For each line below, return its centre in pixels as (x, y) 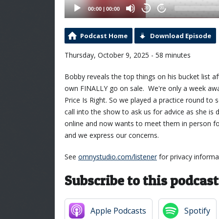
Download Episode (181, 35)
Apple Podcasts (118, 210)
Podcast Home (104, 35)
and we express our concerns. (112, 135)
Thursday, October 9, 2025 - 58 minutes (128, 55)
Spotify (197, 210)
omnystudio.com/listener (118, 156)
